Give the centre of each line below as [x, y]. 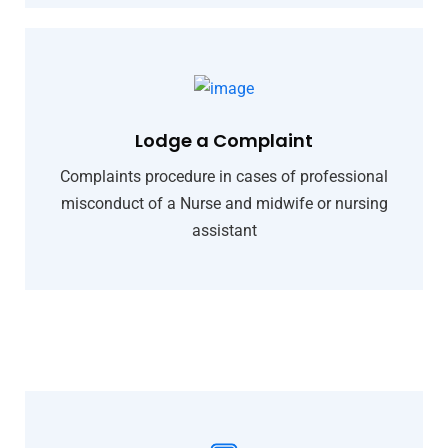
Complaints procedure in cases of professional [224, 176]
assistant [224, 230]
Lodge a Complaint [224, 140]
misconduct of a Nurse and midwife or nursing [224, 203]
